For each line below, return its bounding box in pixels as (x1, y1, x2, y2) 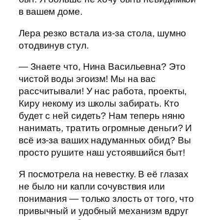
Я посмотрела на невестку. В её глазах (19, 168, 189, 179)
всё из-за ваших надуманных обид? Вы (19, 135, 191, 146)
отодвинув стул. (19, 40, 89, 51)
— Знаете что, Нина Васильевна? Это (19, 61, 186, 72)
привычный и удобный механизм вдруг (19, 205, 189, 216)
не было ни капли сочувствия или (19, 181, 165, 192)
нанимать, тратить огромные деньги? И (19, 123, 192, 134)
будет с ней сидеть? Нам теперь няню (19, 110, 185, 121)
